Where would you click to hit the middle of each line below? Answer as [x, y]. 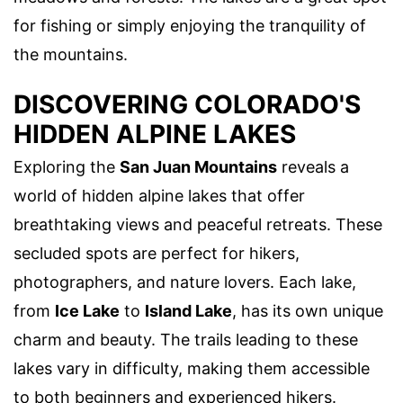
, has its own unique [308, 311]
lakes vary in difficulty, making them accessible [192, 369]
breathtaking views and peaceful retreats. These [198, 225]
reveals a [313, 167]
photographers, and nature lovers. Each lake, [185, 282]
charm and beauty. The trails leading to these [186, 340]
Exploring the [67, 167]
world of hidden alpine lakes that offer [159, 196]
